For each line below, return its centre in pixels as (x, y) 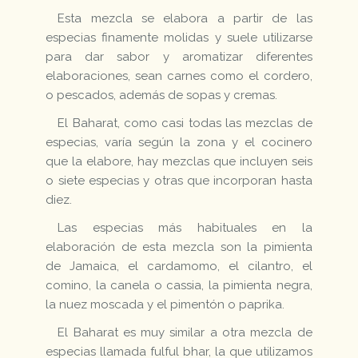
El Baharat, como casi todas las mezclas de (185, 123)
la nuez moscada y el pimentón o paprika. (165, 305)
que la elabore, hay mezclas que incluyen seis (179, 162)
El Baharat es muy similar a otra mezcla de (185, 333)
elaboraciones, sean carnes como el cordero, (179, 76)
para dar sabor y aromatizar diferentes (179, 57)
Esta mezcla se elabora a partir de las (185, 19)
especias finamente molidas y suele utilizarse (179, 38)
